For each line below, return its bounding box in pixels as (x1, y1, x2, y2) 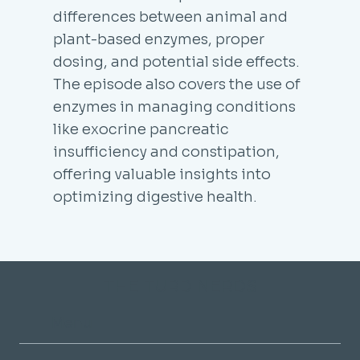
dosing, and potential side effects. (53, 52, 301, 71)
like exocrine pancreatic (53, 120, 230, 138)
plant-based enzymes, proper (53, 30, 265, 48)
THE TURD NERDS (103, 276, 257, 296)
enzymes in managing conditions (53, 97, 297, 116)
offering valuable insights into (53, 165, 272, 183)
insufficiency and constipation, (53, 142, 280, 161)
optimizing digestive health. (53, 187, 258, 206)
